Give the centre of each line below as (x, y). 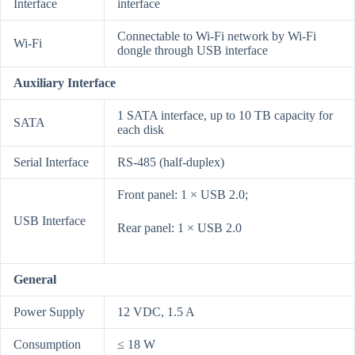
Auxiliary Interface (65, 83)
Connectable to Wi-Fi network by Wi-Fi (217, 36)
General (35, 280)
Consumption (47, 345)
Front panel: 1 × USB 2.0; (183, 195)
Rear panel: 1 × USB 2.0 (179, 228)
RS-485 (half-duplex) (171, 162)
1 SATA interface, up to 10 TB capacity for (225, 116)
